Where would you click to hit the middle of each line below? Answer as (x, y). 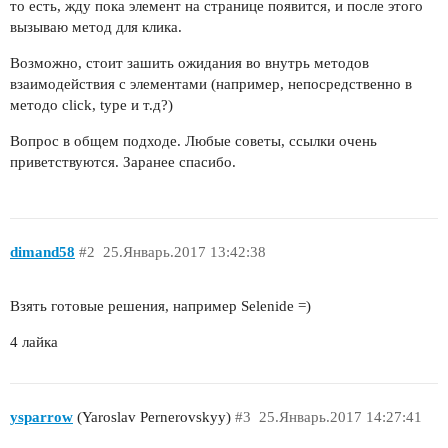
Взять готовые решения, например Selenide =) (160, 306)
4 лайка (34, 342)
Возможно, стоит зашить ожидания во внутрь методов (189, 62)
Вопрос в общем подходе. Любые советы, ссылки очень (193, 140)
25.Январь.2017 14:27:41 (340, 416)
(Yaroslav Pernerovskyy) (152, 416)
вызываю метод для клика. (96, 26)
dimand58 (42, 251)
